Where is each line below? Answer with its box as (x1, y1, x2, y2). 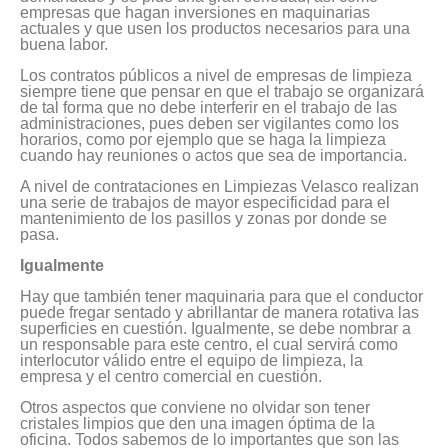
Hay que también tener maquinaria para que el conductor (20, 288, 423, 306)
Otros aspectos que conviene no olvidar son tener (20, 399, 370, 417)
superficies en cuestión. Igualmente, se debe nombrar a (20, 320, 411, 338)
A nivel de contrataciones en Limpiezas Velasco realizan (20, 178, 419, 196)
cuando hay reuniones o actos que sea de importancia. (20, 147, 407, 165)
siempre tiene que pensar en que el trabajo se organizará (20, 83, 424, 101)
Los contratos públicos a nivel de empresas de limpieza (20, 67, 412, 85)
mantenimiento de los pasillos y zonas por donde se (20, 210, 387, 228)
